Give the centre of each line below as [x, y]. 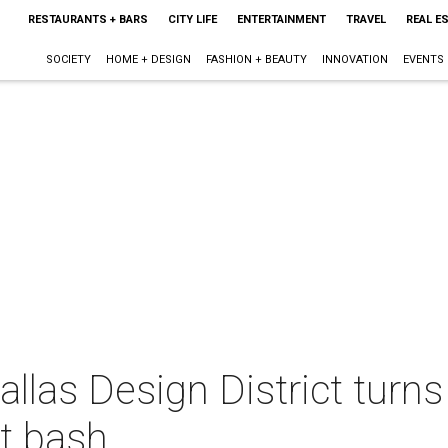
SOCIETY [68, 59]
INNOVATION [354, 59]
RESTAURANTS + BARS [87, 19]
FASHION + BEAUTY [256, 59]
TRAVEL [365, 19]
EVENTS [423, 59]
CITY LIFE [192, 19]
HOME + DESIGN [148, 59]
